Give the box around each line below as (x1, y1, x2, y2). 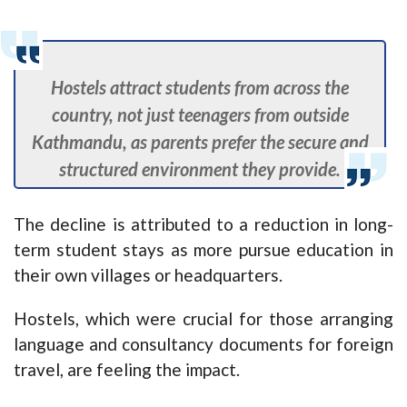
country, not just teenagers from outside (51, 104, 349, 126)
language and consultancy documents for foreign (14, 333, 393, 355)
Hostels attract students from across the (51, 76, 350, 99)
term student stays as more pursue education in (14, 239, 393, 261)
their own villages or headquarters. (14, 264, 283, 286)
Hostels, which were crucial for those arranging (14, 308, 393, 330)
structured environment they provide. (59, 158, 342, 181)
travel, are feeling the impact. (14, 359, 240, 381)
